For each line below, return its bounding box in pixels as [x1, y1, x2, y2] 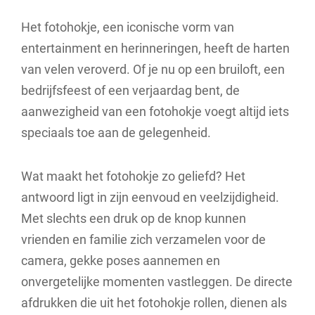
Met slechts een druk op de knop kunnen [21, 210, 246, 226]
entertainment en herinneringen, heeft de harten [21, 41, 290, 56]
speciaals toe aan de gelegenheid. [21, 125, 211, 140]
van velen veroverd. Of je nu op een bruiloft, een [21, 62, 285, 77]
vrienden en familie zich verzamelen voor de [21, 231, 266, 247]
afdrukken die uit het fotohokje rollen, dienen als [21, 295, 287, 310]
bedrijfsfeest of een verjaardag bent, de [21, 83, 240, 98]
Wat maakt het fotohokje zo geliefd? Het [21, 168, 245, 184]
